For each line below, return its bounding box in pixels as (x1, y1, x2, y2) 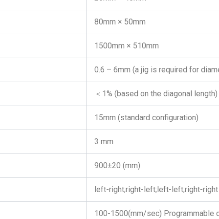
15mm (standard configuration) (94, 113, 198, 122)
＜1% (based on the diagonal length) (94, 89, 218, 98)
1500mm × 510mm (94, 41, 159, 50)
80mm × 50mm (94, 17, 146, 26)
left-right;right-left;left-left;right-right (94, 185, 218, 194)
